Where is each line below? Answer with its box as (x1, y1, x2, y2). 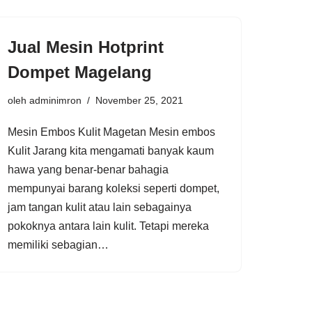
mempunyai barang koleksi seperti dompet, (8, 182, 219, 194)
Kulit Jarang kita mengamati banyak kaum (8, 144, 214, 157)
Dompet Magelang (8, 62, 152, 81)
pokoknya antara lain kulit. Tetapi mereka (8, 219, 209, 232)
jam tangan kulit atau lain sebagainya (8, 201, 192, 213)
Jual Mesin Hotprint (8, 37, 164, 56)
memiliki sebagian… (8, 238, 111, 251)
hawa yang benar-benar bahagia (8, 163, 169, 175)
